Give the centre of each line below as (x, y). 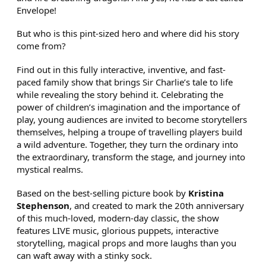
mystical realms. (50, 170)
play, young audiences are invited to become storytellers (132, 120)
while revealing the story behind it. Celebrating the (120, 95)
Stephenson (43, 205)
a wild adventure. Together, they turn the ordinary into (128, 145)
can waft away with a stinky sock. (85, 255)
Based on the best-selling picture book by (103, 193)
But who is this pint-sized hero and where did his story (128, 34)
